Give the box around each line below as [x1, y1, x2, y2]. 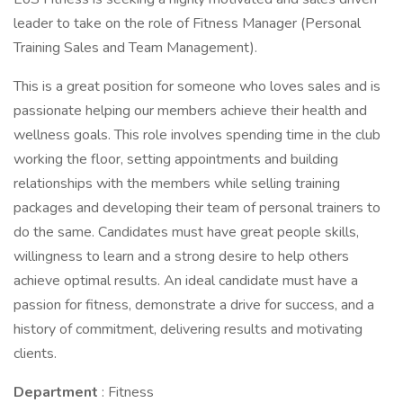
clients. [13, 344, 57, 363]
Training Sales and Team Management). [13, 38, 257, 58]
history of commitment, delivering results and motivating [13, 319, 363, 339]
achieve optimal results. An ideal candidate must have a [13, 271, 358, 291]
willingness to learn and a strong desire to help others [13, 246, 349, 266]
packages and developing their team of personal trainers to [13, 198, 381, 218]
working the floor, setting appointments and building [13, 149, 338, 169]
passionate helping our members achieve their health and [13, 101, 367, 121]
